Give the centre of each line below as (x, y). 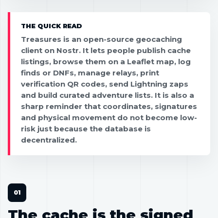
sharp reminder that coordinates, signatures (109, 106)
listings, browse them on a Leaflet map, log (106, 61)
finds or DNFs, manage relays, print (90, 73)
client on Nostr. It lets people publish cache (106, 50)
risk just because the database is (86, 128)
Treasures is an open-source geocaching (101, 39)
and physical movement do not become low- (109, 117)
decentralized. (49, 140)
